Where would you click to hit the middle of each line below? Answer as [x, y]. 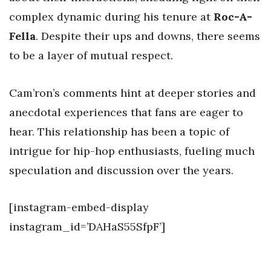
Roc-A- [233, 16]
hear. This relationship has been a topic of [119, 131]
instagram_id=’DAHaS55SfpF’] [87, 227]
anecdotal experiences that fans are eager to [126, 112]
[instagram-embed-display [79, 207]
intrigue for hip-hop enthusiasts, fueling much [132, 151]
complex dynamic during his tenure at [111, 16]
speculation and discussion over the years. [121, 170]
